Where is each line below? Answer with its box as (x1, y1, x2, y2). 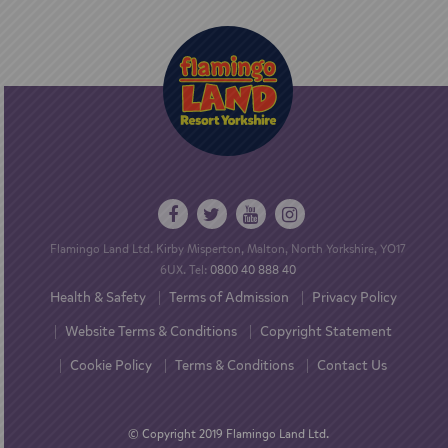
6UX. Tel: (160, 262, 210, 278)
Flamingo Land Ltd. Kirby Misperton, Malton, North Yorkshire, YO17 (50, 241, 406, 257)
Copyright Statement (259, 322, 392, 341)
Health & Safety (49, 288, 146, 307)
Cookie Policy (69, 356, 152, 375)
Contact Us (316, 356, 387, 375)
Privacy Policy (311, 288, 397, 307)
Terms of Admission (168, 288, 289, 307)
